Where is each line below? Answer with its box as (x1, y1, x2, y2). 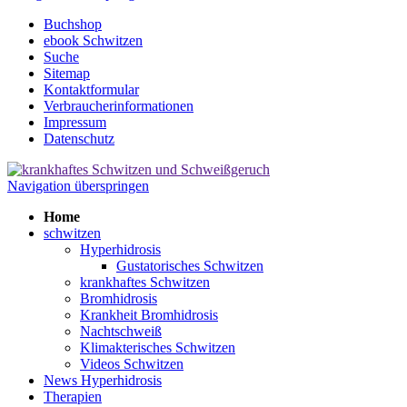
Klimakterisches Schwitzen (80, 340, 235, 356)
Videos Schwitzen (80, 356, 184, 372)
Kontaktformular (44, 82, 139, 98)
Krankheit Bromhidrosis (80, 307, 218, 323)
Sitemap (44, 65, 90, 82)
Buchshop (44, 16, 102, 33)
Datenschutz (44, 131, 114, 147)
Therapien (44, 389, 102, 405)
